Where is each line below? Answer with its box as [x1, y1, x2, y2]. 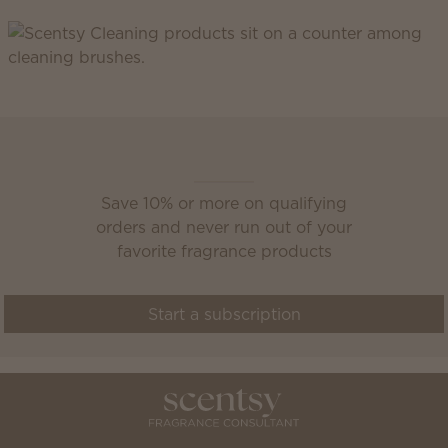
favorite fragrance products [116, 240, 332, 262]
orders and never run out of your [96, 216, 352, 238]
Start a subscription [147, 303, 301, 325]
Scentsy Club [3, 144, 222, 174]
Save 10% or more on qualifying [101, 192, 347, 214]
